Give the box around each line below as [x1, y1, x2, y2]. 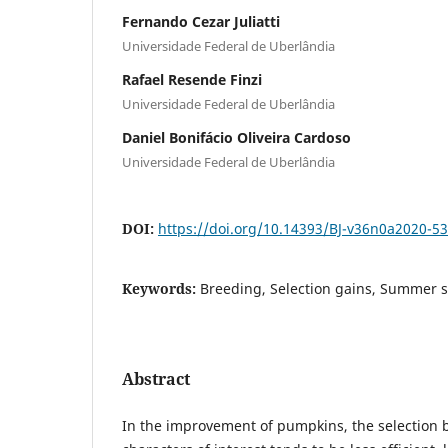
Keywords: [122, 278, 200, 298]
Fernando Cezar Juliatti [122, 11, 280, 31]
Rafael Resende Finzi [122, 69, 262, 89]
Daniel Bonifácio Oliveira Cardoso [122, 127, 351, 147]
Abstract [122, 367, 190, 390]
